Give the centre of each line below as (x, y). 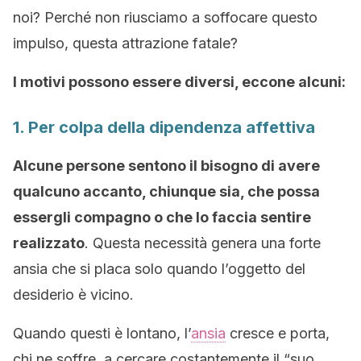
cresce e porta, (278, 333)
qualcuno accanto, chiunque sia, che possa (166, 191)
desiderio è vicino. (73, 295)
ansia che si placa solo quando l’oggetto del (159, 269)
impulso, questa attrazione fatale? (125, 43)
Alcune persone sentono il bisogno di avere (166, 166)
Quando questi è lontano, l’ (102, 333)
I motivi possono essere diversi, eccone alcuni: (179, 82)
